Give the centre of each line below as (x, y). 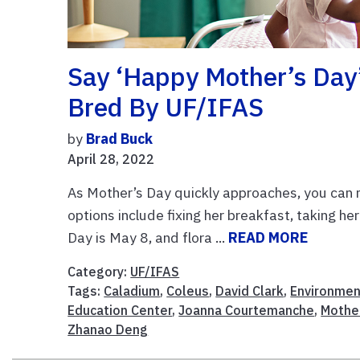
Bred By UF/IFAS (166, 107)
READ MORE (268, 238)
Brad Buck (120, 139)
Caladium (132, 291)
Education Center (120, 311)
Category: (99, 272)
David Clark (250, 291)
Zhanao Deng (108, 330)
